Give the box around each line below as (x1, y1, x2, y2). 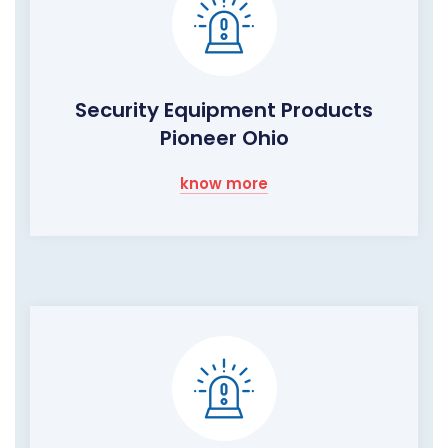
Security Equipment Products (75, 96, 373, 125)
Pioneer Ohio (159, 124, 289, 153)
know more (180, 173, 268, 195)
